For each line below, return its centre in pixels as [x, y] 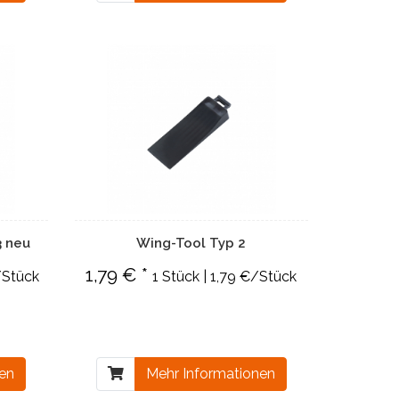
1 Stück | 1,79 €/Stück [225, 277]
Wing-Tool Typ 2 [191, 243]
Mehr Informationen [210, 374]
